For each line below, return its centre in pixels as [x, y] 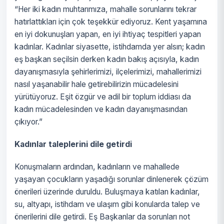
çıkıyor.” [28, 122]
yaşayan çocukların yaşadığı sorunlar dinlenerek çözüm [111, 179]
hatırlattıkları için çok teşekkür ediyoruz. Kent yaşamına [111, 22]
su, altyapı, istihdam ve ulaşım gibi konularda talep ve [107, 204]
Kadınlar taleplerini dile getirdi [73, 144]
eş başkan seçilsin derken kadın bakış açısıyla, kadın [107, 59]
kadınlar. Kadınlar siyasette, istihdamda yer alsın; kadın [110, 47]
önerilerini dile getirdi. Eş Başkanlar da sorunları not [102, 217]
